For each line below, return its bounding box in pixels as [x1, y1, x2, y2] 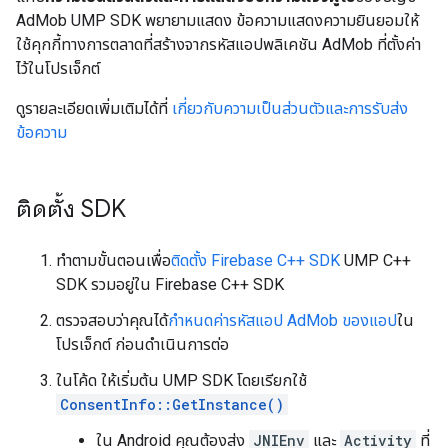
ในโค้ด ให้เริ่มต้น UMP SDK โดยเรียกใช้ [56, 371, 307, 390]
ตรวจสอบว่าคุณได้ [56, 311, 168, 330]
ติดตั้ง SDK [16, 194, 126, 224]
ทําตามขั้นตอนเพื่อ [56, 251, 171, 270]
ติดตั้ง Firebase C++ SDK [171, 251, 340, 270]
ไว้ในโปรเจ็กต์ [16, 59, 100, 78]
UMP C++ [340, 251, 411, 270]
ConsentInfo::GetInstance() [60, 395, 284, 414]
